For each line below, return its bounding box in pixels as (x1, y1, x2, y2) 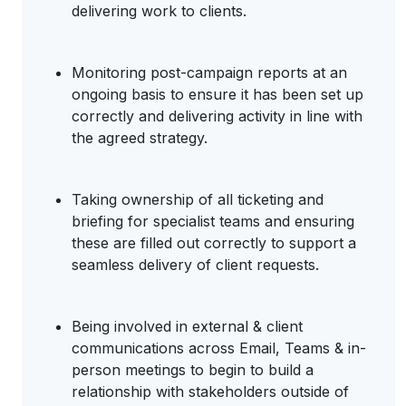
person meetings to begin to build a (72, 361, 314, 379)
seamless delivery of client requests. (72, 256, 319, 274)
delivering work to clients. (72, 2, 246, 20)
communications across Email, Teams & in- (72, 339, 366, 357)
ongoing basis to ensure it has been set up (72, 85, 363, 103)
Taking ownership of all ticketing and (72, 190, 324, 208)
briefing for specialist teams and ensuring (72, 212, 354, 230)
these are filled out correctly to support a (72, 234, 356, 252)
